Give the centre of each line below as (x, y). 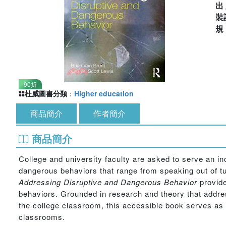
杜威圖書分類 (46, 93)
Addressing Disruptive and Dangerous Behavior (108, 182)
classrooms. (42, 217)
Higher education (104, 93)
